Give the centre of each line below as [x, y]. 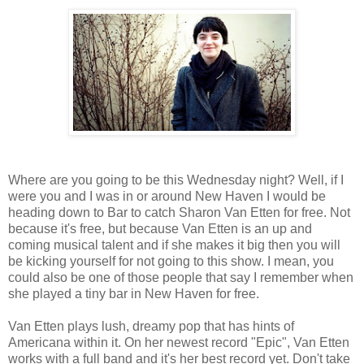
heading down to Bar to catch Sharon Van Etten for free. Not [179, 212]
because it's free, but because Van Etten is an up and [160, 228]
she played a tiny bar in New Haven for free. [134, 293]
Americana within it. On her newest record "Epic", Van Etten [179, 342]
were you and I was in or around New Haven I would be [167, 196]
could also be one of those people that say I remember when [181, 277]
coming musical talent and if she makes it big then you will [174, 245]
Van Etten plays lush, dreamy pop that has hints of [151, 326]
